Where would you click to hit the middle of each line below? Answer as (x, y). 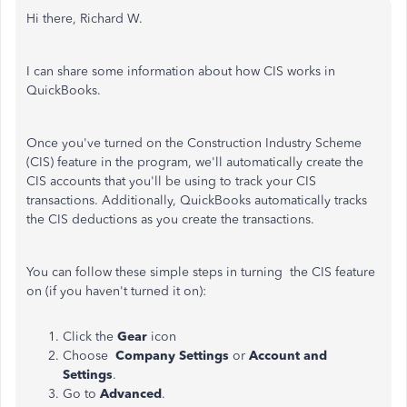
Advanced (131, 394)
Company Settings (172, 356)
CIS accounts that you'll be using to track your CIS (171, 181)
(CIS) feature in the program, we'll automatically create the (195, 162)
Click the (90, 337)
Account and (288, 356)
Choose (89, 356)
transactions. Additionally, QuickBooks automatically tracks (197, 200)
